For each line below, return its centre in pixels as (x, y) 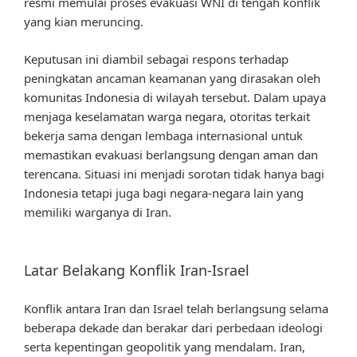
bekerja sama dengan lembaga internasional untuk (163, 135)
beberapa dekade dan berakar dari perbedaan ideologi (173, 327)
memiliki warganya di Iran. (98, 212)
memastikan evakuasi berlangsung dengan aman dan (171, 154)
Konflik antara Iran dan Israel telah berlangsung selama (176, 308)
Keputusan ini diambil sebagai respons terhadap (156, 59)
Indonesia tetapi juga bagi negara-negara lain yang (164, 192)
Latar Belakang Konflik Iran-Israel (137, 271)
